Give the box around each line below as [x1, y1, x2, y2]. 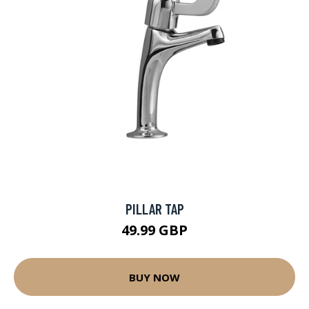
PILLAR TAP [125, 200, 184, 218]
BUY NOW [129, 270, 180, 284]
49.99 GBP [121, 221, 188, 240]
